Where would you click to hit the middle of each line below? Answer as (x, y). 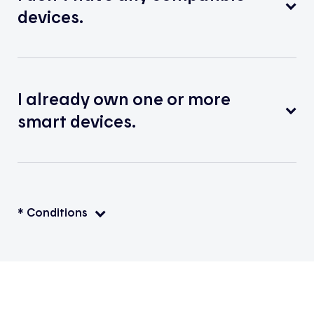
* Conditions (52, 212)
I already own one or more (124, 98)
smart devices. (76, 121)
